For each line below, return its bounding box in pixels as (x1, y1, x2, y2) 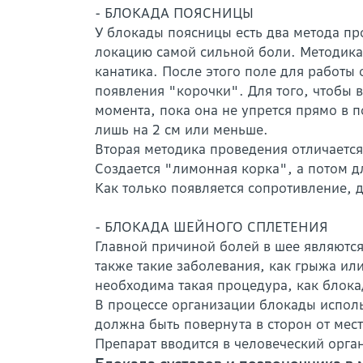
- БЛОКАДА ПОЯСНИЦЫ (95, 5, 254, 21)
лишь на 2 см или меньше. (95, 122, 268, 138)
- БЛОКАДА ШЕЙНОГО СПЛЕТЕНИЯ (95, 219, 328, 235)
